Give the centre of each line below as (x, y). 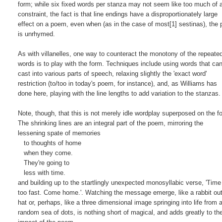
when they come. (46, 153)
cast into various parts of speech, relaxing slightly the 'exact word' (112, 73)
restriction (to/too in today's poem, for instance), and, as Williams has (118, 83)
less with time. (42, 172)
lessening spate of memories (59, 133)
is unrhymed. (37, 34)
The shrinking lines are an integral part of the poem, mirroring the (111, 123)
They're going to (44, 163)
